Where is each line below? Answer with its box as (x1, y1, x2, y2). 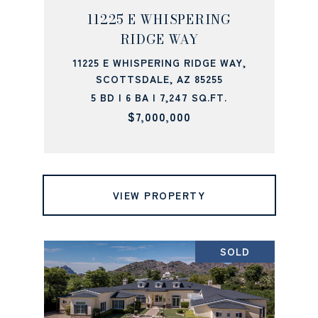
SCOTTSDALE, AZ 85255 (95, 72, 223, 86)
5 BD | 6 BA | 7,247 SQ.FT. (91, 90, 227, 104)
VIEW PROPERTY (112, 188, 206, 202)
